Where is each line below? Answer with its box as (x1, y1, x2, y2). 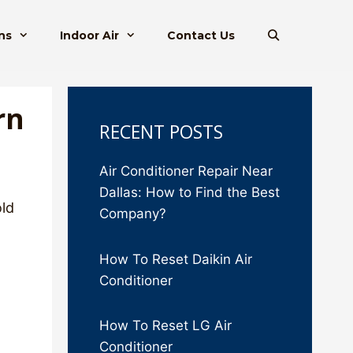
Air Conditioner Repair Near (99, 163, 273, 179)
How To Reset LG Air (99, 318, 232, 333)
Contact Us (167, 28, 235, 43)
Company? (99, 206, 166, 221)
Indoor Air (59, 28, 119, 43)
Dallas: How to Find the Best (99, 184, 280, 200)
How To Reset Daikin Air (99, 251, 252, 267)
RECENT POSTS (99, 119, 223, 144)
